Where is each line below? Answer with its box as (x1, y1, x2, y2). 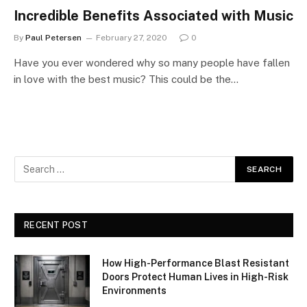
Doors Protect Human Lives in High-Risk (102, 271, 288, 282)
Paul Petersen (25, 32, 82, 42)
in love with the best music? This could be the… (14, 73, 238, 85)
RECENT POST (24, 219, 88, 230)
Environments (102, 284, 167, 296)
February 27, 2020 (96, 32, 167, 42)
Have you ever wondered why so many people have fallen (14, 56, 290, 69)
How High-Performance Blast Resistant (102, 257, 289, 269)
